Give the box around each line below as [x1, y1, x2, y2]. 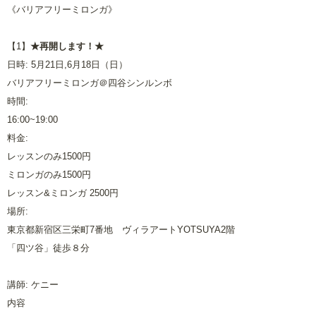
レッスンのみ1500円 [7, 151, 91, 162]
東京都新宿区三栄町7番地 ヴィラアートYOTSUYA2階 [7, 224, 235, 235]
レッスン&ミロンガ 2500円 [7, 188, 119, 198]
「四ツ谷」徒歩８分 [7, 243, 90, 253]
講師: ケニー [7, 279, 59, 290]
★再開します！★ [30, 41, 104, 51]
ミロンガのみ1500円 [7, 169, 91, 180]
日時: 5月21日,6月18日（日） [7, 59, 128, 70]
